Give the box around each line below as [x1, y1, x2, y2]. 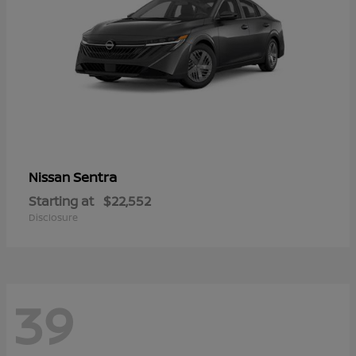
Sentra [73, 167, 117, 186]
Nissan [29, 168, 73, 186]
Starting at [29, 192, 94, 210]
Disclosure [29, 210, 78, 224]
